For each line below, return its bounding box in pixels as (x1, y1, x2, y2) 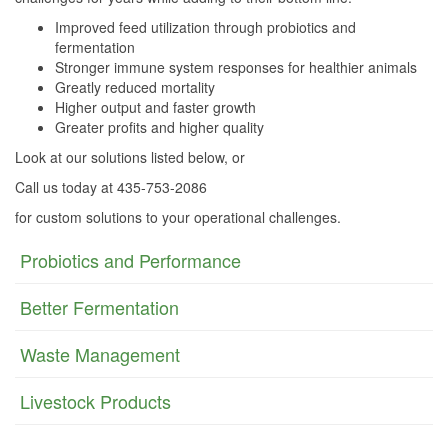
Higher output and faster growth (55, 97, 256, 117)
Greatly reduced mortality (55, 77, 215, 97)
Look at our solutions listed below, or (15, 147, 249, 167)
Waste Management (20, 341, 180, 367)
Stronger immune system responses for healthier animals (55, 57, 417, 77)
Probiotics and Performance (20, 247, 241, 273)
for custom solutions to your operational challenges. (15, 207, 341, 227)
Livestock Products (20, 388, 171, 414)
